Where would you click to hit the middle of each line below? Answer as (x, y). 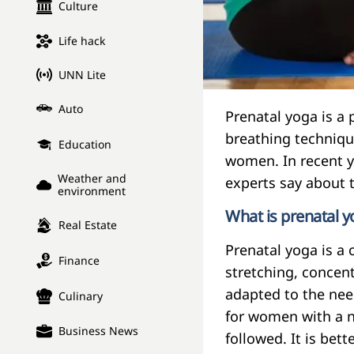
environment (91, 191)
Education (85, 145)
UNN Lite (82, 74)
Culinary (81, 296)
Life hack (82, 41)
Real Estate (88, 225)
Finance (79, 261)
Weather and (92, 179)
